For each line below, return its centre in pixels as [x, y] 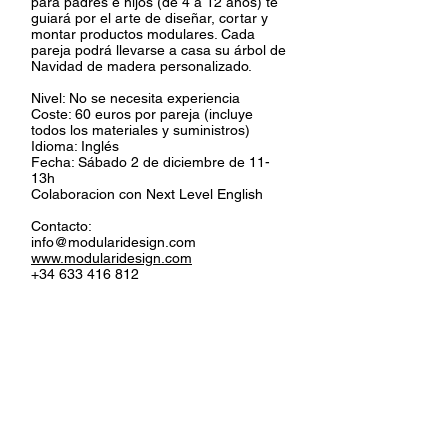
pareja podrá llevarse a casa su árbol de [158, 50]
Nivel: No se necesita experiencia [135, 98]
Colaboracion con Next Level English [147, 194]
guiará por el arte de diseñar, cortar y [149, 18]
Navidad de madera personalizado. [141, 66]
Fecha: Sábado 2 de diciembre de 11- [150, 162]
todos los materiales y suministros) [140, 130]
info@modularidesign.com [113, 242]
